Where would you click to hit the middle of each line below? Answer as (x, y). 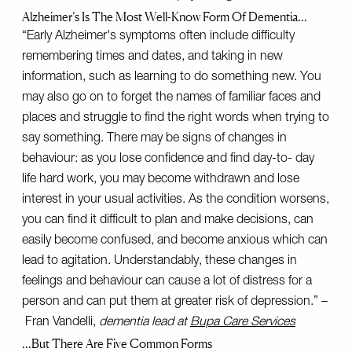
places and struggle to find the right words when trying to (176, 119)
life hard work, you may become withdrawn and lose (161, 180)
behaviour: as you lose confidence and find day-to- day (168, 159)
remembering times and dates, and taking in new (152, 57)
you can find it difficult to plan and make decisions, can (168, 221)
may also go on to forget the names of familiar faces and (171, 98)
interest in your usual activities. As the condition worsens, (176, 200)
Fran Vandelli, (60, 323)
